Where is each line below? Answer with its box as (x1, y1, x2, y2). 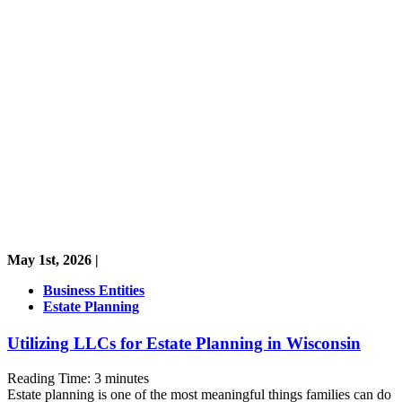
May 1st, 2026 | (7, 251, 99, 267)
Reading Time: (7, 370, 94, 386)
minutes (105, 370, 149, 386)
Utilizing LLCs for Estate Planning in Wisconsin (7, 334, 361, 354)
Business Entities (43, 282, 144, 298)
